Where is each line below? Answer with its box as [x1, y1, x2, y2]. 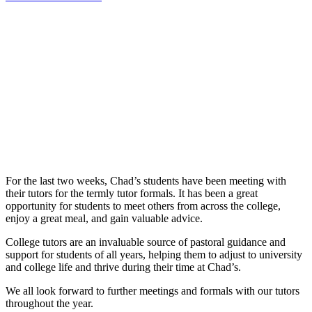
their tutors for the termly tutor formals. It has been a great [6, 187, 258, 200]
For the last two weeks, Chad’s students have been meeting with [6, 175, 286, 187]
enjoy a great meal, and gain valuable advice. [6, 212, 203, 225]
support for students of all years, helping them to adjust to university [6, 249, 302, 261]
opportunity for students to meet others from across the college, [6, 200, 281, 212]
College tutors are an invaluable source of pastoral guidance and [6, 236, 286, 249]
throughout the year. [6, 297, 93, 310]
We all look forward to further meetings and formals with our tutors [6, 285, 299, 297]
